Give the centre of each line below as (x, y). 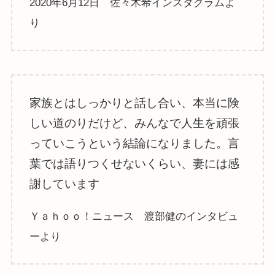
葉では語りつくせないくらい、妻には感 (135, 163)
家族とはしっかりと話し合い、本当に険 (135, 103)
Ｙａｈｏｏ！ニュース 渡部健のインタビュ (134, 216)
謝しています (65, 184)
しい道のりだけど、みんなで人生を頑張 (135, 123)
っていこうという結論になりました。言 (135, 143)
